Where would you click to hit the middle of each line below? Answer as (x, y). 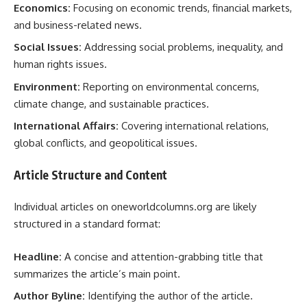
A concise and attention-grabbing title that (162, 256)
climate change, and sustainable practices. (111, 103)
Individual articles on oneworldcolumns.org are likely (135, 207)
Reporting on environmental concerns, (170, 86)
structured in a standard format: (87, 224)
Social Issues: (48, 47)
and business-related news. (78, 25)
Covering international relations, (194, 126)
